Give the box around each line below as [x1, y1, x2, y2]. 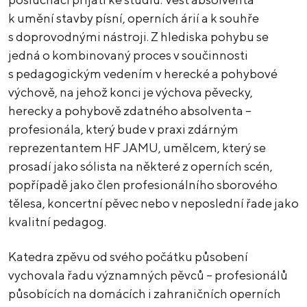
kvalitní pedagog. [8, 214, 106, 230]
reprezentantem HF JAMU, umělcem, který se [8, 140, 266, 156]
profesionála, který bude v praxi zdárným [8, 122, 238, 137]
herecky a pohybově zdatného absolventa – [8, 103, 251, 119]
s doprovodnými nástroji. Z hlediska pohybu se [8, 29, 269, 45]
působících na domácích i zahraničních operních [8, 286, 281, 302]
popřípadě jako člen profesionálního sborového [8, 177, 278, 193]
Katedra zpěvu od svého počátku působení [8, 249, 248, 265]
